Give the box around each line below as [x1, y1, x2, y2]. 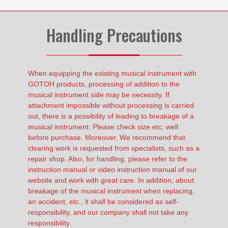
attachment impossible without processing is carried [28, 101, 194, 109]
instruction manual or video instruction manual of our [28, 165, 197, 174]
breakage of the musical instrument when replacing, [28, 186, 194, 195]
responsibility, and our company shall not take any [28, 208, 188, 216]
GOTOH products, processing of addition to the [28, 79, 180, 88]
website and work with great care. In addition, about [28, 176, 194, 184]
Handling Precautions [46, 22, 182, 47]
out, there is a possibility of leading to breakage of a [28, 111, 194, 120]
